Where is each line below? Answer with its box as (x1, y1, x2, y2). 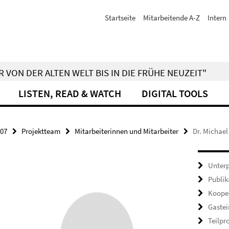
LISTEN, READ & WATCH (18, 87, 121, 100)
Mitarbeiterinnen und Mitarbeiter (75, 126, 178, 136)
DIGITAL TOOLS (142, 87, 208, 100)
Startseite (105, 13, 135, 22)
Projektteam (21, 126, 60, 136)
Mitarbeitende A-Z (143, 13, 200, 22)
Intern (208, 13, 226, 22)
